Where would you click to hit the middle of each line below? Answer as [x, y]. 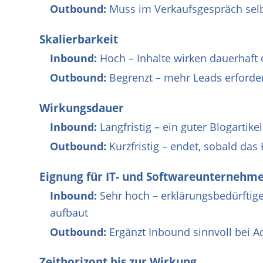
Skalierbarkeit [79, 39]
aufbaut [69, 213]
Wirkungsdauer [82, 108]
